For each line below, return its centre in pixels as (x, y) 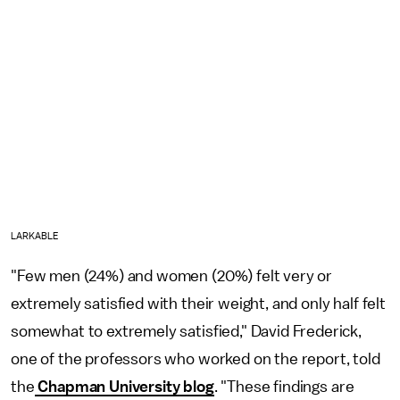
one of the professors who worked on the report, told (196, 358)
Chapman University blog (124, 386)
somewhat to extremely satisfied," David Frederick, (186, 331)
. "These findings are (284, 386)
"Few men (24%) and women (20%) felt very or (172, 275)
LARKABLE (35, 236)
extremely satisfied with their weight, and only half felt (198, 303)
